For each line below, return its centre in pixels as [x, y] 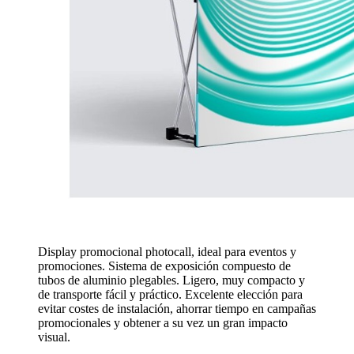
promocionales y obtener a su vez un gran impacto [163, 322]
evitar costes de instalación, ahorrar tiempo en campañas [177, 308]
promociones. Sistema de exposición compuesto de [164, 265]
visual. [54, 337]
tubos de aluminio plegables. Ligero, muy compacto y [171, 280]
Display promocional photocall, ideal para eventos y [167, 251]
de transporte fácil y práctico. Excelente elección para [170, 294]
